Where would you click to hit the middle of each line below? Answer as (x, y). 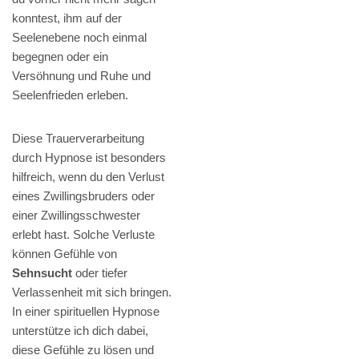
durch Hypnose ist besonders (89, 158)
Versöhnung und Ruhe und (81, 76)
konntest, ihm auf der (67, 18)
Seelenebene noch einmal (79, 38)
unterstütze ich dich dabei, (80, 331)
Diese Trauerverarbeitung (78, 139)
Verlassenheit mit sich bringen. (92, 292)
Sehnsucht (42, 273)
